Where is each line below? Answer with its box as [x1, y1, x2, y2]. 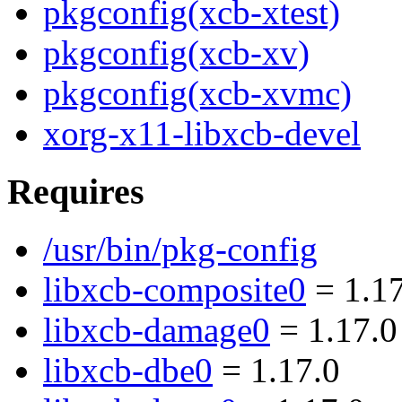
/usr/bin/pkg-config [43, 230, 318, 269]
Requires [7, 170, 144, 212]
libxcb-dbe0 [43, 351, 213, 390]
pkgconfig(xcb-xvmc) [43, 74, 352, 113]
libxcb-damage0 [43, 310, 270, 350]
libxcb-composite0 [43, 270, 306, 310]
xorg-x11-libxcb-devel [43, 114, 361, 153]
